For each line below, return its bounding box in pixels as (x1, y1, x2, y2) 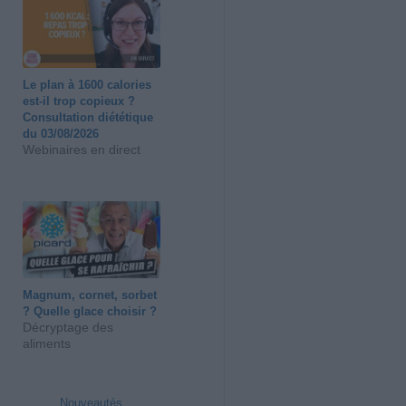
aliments (23, 336, 72, 352)
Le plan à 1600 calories (23, 77, 152, 92)
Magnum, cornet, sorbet (23, 288, 158, 303)
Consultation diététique (23, 110, 154, 124)
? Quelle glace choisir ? (23, 304, 158, 319)
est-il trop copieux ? (23, 93, 136, 108)
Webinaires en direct (23, 141, 141, 157)
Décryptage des (23, 320, 114, 335)
